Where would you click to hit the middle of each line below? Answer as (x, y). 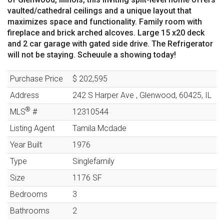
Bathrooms (30, 210)
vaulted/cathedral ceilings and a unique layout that (99, 10)
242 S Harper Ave (103, 95)
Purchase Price (36, 78)
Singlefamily (93, 161)
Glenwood (157, 95)
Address (24, 95)
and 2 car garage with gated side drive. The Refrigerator (110, 43)
